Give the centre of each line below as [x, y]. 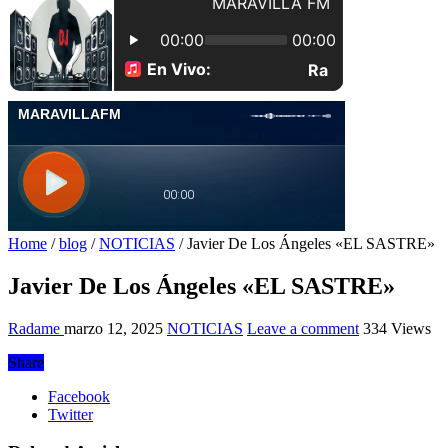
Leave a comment [303, 328]
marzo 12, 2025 [113, 328]
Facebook [79, 396]
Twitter [70, 414]
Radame [36, 328]
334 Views [397, 328]
